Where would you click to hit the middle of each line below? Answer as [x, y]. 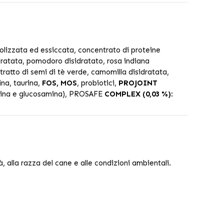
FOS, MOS [59, 83]
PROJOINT [138, 83]
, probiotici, [97, 83]
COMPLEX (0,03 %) [137, 94]
